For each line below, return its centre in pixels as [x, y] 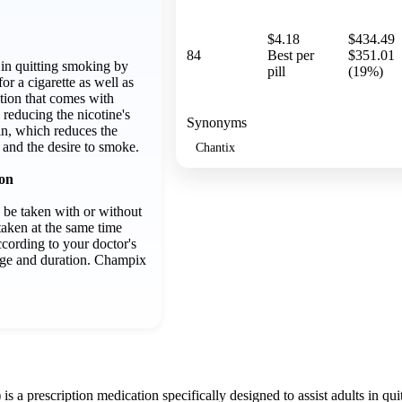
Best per [291, 55]
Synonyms [217, 122]
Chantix [215, 147]
